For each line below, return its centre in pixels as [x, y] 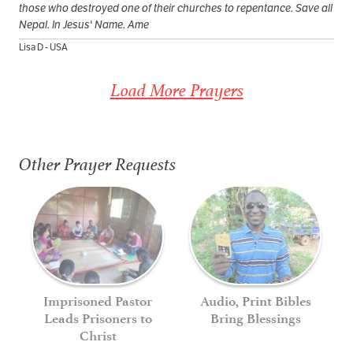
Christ [98, 335]
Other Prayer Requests [97, 163]
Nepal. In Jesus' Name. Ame [84, 24]
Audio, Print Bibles [255, 301]
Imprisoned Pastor [98, 301]
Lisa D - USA [43, 46]
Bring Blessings [255, 319]
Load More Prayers [176, 89]
